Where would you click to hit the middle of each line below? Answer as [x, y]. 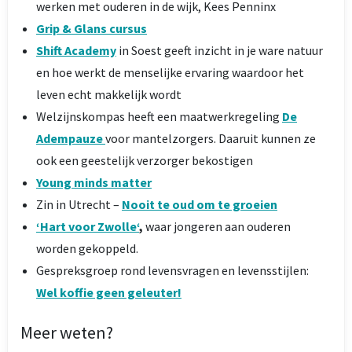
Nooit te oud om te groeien [200, 204]
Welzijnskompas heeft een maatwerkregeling [159, 116]
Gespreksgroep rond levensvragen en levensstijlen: [172, 270]
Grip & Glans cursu [88, 28]
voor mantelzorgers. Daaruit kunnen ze [211, 138]
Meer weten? [67, 332]
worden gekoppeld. [87, 248]
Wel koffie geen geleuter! [109, 292]
